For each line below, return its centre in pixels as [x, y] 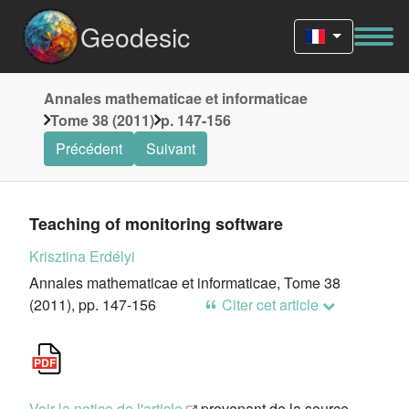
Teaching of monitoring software [156, 224]
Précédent [89, 148]
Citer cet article [270, 304]
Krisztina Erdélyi [82, 256]
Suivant [171, 148]
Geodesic [135, 36]
